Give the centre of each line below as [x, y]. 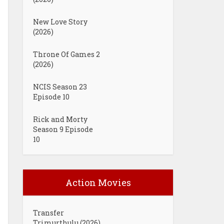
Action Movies [98, 182]
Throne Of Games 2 [66, 54]
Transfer [48, 213]
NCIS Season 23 [60, 87]
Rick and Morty [60, 119]
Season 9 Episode [63, 129]
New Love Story [60, 22]
